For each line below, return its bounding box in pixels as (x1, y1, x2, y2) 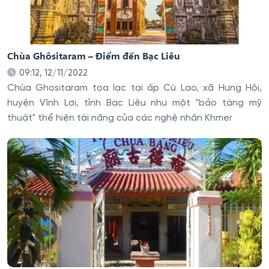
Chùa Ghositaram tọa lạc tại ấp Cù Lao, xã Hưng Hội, (7, 83, 262, 93)
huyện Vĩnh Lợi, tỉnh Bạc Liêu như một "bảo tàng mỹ (7, 98, 262, 108)
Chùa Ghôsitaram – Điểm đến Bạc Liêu (7, 49, 180, 62)
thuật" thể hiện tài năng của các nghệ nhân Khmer (7, 113, 232, 123)
